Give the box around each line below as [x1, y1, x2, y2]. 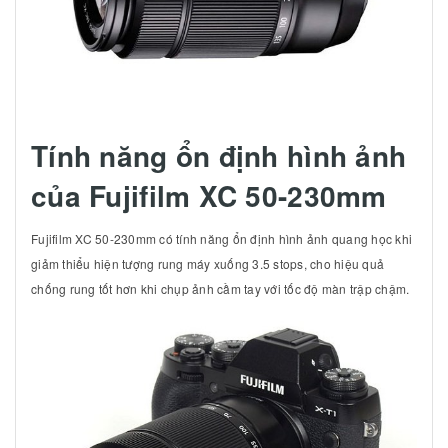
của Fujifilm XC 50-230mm [31, 175, 387, 216]
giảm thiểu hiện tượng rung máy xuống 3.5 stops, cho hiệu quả [31, 254, 384, 272]
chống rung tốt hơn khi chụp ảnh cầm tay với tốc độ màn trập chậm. [31, 279, 410, 297]
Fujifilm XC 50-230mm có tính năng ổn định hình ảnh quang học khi [31, 229, 412, 247]
